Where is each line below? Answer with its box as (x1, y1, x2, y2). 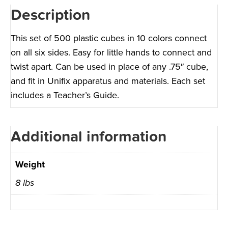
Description (11, 6, 90, 24)
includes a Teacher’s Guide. (11, 89, 119, 101)
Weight (15, 158, 45, 170)
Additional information (11, 127, 166, 146)
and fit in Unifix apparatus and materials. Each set (11, 75, 205, 87)
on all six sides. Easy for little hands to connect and (11, 46, 212, 58)
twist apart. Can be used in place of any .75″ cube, (11, 61, 208, 72)
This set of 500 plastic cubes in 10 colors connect (11, 32, 207, 44)
